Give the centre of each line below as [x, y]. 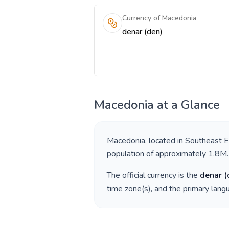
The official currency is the [153, 175]
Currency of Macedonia [159, 18]
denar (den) [142, 32]
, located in [165, 141]
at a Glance [187, 105]
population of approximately [157, 154]
